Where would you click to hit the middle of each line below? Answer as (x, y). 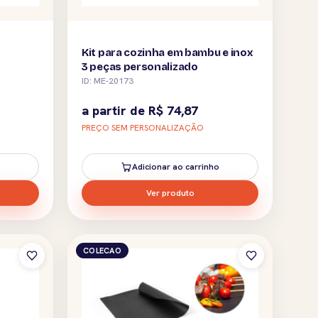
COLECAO (102, 250)
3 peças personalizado (140, 66)
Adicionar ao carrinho (176, 166)
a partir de (115, 110)
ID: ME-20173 (108, 81)
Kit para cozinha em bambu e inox (168, 52)
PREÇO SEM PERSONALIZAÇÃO (143, 127)
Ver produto (170, 193)
